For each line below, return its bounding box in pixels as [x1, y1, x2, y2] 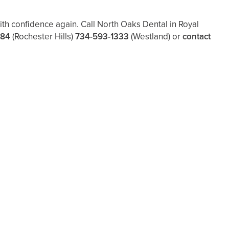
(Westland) [131, 30, 170, 43]
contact [182, 30, 211, 43]
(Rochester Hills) [12, 30, 73, 43]
